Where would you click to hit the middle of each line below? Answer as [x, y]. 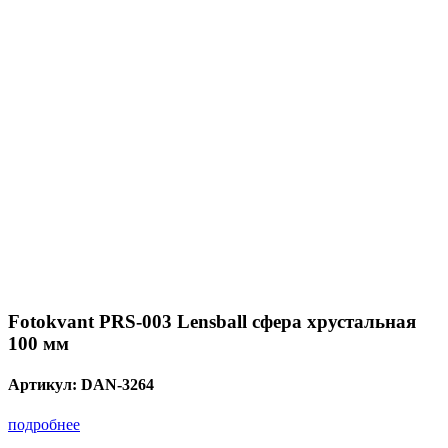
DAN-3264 [117, 385]
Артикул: [44, 385]
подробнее [44, 424]
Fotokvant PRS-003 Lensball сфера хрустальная [212, 322]
